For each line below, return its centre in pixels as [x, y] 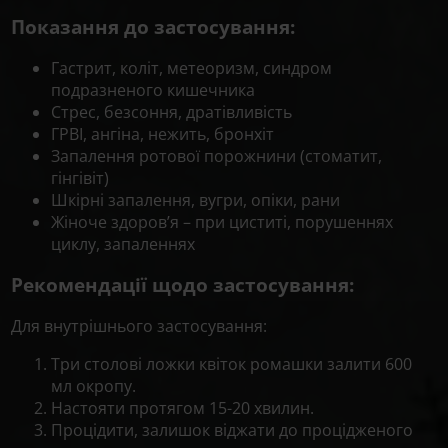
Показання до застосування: [153, 27]
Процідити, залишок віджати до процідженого [232, 429]
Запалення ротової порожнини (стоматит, [217, 156]
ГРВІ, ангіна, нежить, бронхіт [163, 134]
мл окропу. [94, 385]
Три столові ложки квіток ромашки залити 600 [232, 363]
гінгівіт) [80, 178]
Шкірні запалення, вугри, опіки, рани [196, 200]
